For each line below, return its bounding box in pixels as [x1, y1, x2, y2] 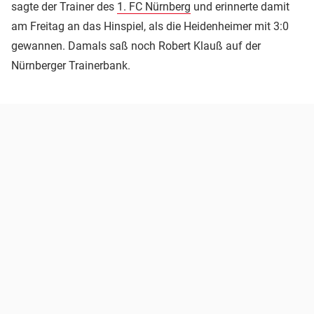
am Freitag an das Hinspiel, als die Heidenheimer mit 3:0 [11, 20, 289, 34]
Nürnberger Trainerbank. [11, 59, 130, 73]
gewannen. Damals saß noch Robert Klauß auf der [11, 39, 261, 53]
